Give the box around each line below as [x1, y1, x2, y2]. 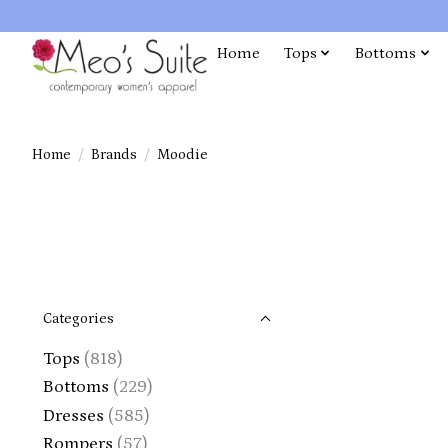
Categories [43, 310, 114, 327]
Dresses [43, 405, 104, 426]
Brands [90, 145, 137, 163]
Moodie [156, 145, 208, 163]
